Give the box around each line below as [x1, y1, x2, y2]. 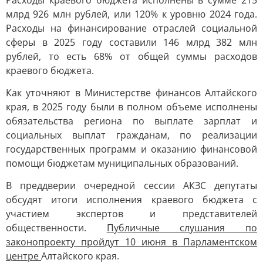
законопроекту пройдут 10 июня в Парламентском [6, 235, 257, 248]
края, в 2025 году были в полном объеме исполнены [6, 100, 257, 113]
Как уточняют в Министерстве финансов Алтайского [6, 86, 257, 99]
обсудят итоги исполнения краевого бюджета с [6, 193, 257, 206]
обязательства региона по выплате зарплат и [6, 114, 257, 127]
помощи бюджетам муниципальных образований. [6, 157, 238, 170]
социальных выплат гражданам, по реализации [6, 129, 257, 141]
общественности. [6, 221, 107, 234]
